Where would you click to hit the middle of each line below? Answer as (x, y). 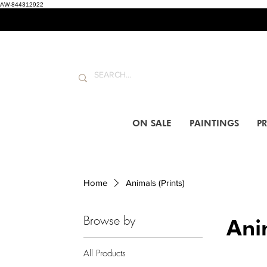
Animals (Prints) (155, 183)
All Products (105, 254)
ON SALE (152, 124)
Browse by (109, 221)
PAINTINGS (214, 124)
